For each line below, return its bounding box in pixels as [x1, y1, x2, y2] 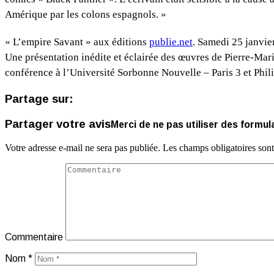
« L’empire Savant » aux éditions [5, 36, 149, 48]
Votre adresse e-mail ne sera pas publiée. [5, 142, 160, 153]
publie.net [149, 36, 193, 48]
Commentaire [5, 231, 63, 242]
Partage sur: [5, 92, 73, 106]
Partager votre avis [5, 117, 111, 130]
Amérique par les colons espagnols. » [5, 9, 166, 21]
